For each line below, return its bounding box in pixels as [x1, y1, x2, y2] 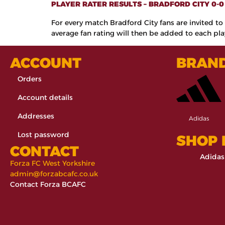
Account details [18, 93, 73, 102]
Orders [18, 74, 42, 84]
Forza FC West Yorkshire [10, 159, 95, 168]
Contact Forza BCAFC [10, 180, 86, 189]
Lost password [18, 130, 69, 140]
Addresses [18, 111, 54, 121]
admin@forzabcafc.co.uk [10, 169, 98, 179]
